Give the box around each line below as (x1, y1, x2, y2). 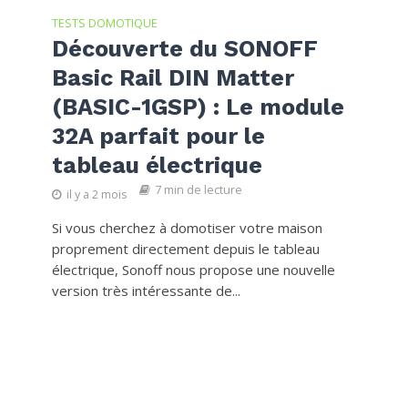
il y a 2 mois (66, 186, 127, 202)
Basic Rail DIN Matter (51, 64, 294, 91)
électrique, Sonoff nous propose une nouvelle (51, 260, 335, 279)
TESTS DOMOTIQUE (51, 15, 158, 31)
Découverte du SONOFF (51, 35, 318, 62)
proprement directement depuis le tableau (51, 239, 320, 258)
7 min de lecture (154, 181, 242, 198)
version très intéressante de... (51, 280, 240, 300)
